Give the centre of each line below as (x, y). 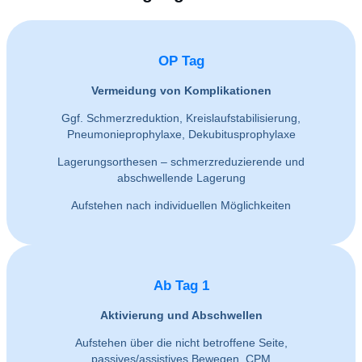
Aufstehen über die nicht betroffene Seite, (181, 342)
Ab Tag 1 (181, 286)
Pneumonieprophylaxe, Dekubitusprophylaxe (181, 134)
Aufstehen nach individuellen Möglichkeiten (181, 205)
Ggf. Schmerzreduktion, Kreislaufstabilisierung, (181, 118)
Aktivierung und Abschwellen (181, 315)
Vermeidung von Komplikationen (181, 90)
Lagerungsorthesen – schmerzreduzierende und (181, 161)
